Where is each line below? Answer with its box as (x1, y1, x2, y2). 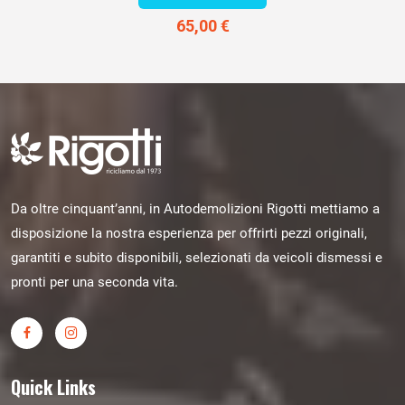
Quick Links (11, 372, 96, 400)
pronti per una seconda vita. (11, 273, 178, 290)
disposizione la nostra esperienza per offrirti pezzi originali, (11, 224, 367, 241)
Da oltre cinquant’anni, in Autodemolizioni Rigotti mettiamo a (11, 200, 380, 217)
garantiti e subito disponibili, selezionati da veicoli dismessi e (11, 249, 382, 266)
